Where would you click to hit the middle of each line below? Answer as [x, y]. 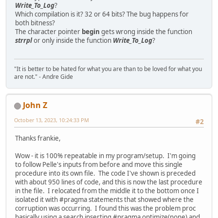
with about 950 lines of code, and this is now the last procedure [109, 182]
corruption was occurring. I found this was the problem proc [105, 209]
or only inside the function [73, 40]
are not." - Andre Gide [44, 77]
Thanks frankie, [38, 138]
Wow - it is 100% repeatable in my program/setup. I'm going [105, 156]
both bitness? [35, 23]
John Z [35, 105]
